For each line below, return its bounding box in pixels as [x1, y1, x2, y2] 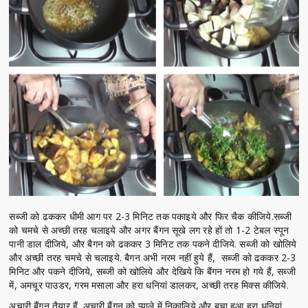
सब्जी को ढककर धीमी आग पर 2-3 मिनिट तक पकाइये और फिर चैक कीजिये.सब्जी [9, 209, 292, 223]
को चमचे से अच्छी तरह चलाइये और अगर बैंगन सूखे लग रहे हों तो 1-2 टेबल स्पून [9, 223, 289, 236]
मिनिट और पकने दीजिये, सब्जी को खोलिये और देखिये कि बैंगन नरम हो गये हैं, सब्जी [9, 264, 296, 278]
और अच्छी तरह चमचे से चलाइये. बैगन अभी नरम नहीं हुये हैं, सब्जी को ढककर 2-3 [9, 250, 296, 264]
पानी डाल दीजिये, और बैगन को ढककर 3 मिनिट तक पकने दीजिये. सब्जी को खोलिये [9, 236, 297, 250]
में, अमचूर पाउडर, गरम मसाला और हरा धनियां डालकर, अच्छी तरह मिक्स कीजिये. [9, 278, 289, 291]
